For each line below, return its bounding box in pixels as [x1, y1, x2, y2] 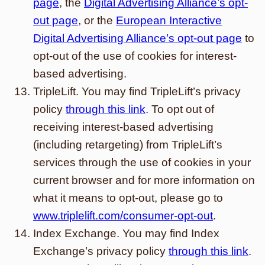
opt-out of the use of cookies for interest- [33, 50, 237, 62]
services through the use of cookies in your [33, 156, 251, 169]
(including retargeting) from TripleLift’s [33, 138, 222, 151]
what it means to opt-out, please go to [33, 192, 223, 204]
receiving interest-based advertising [33, 121, 214, 133]
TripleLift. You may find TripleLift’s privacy [33, 85, 241, 98]
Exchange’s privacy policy [33, 245, 169, 257]
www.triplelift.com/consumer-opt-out [33, 209, 213, 222]
